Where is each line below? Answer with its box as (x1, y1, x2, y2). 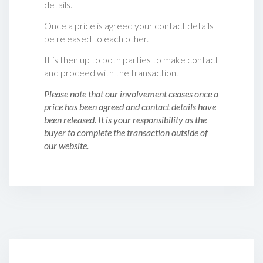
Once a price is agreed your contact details (44, 19, 214, 31)
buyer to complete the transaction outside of (44, 126, 208, 138)
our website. (44, 139, 89, 151)
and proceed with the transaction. (44, 66, 178, 78)
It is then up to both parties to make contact (44, 53, 218, 65)
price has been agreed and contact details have (44, 100, 216, 112)
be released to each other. (44, 32, 149, 44)
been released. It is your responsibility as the (44, 113, 207, 125)
